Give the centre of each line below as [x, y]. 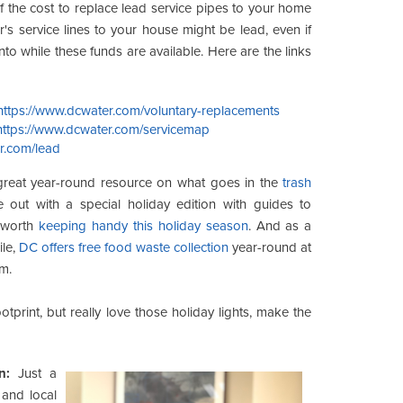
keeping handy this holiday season [143, 225]
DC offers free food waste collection [124, 247]
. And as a [280, 225]
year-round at [270, 247]
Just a [33, 373]
